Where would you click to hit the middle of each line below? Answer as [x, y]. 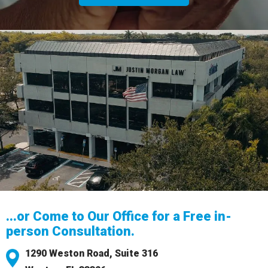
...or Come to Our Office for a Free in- [119, 217]
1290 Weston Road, [70, 254]
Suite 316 [136, 254]
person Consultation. [70, 232]
